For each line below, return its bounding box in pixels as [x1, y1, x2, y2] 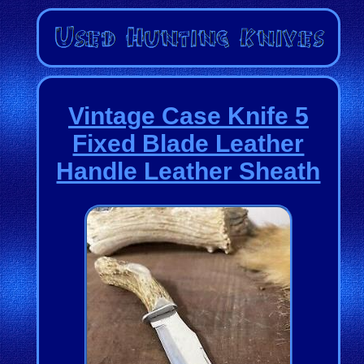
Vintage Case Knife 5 [67, 102, 309, 129]
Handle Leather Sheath [56, 157, 321, 184]
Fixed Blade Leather [72, 129, 305, 157]
